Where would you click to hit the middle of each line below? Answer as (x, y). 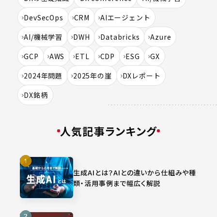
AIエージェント (125, 17)
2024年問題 (43, 76)
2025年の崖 (92, 76)
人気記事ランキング (108, 131)
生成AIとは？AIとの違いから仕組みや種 (135, 172)
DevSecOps (44, 17)
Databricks (120, 37)
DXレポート (141, 76)
